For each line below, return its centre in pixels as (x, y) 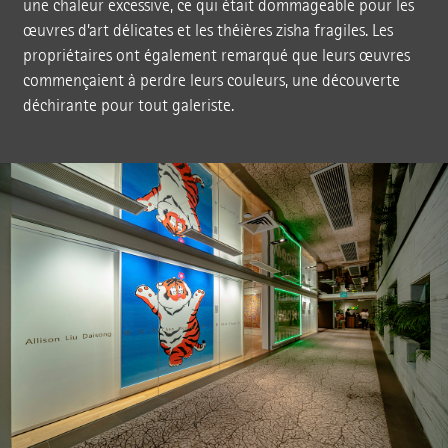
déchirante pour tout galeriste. (128, 106)
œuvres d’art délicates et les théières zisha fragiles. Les (207, 31)
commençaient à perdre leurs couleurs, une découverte (211, 81)
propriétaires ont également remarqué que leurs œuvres (216, 56)
